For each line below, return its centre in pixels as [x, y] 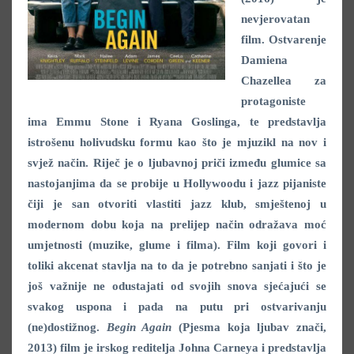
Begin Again [143, 328]
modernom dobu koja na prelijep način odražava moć [177, 225]
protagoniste [273, 102]
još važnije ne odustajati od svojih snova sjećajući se [177, 286]
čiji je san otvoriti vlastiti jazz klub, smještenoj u [177, 204]
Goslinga [215, 122]
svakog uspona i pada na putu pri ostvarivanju [177, 307]
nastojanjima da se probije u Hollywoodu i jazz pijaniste [177, 184]
